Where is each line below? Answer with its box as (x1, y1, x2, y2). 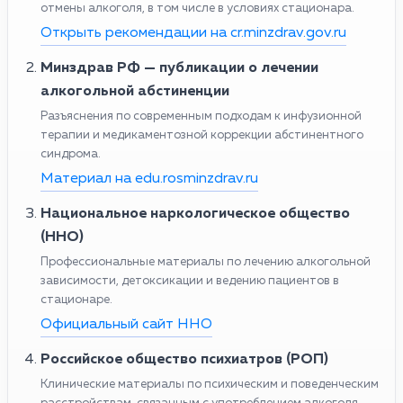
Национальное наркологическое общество (40, 206, 350, 221)
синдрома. (40, 148, 101, 160)
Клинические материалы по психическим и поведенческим (40, 378, 379, 390)
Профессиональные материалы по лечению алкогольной (40, 255, 371, 268)
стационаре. (40, 293, 112, 306)
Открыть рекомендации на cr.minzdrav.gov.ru (40, 25, 346, 40)
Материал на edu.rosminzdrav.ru (40, 171, 258, 186)
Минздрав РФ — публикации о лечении (40, 60, 318, 76)
